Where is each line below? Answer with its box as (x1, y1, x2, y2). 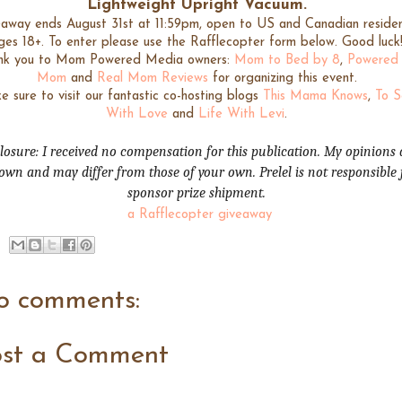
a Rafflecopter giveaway (127, 207, 272, 222)
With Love (106, 107, 168, 121)
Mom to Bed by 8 (234, 53, 340, 67)
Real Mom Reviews (96, 71, 208, 85)
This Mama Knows (263, 89, 368, 103)
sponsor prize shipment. (127, 184, 266, 201)
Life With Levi (198, 107, 284, 121)
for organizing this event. (207, 71, 357, 85)
